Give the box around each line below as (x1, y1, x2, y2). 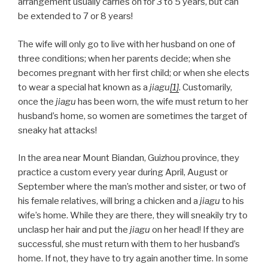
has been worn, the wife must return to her (76, 96, 248, 107)
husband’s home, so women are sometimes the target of (18, 110, 247, 121)
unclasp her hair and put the (18, 224, 130, 236)
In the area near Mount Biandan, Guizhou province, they (18, 153, 239, 164)
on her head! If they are (152, 224, 244, 236)
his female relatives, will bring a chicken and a (18, 196, 200, 207)
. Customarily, (179, 81, 232, 93)
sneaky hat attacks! (18, 124, 97, 136)
